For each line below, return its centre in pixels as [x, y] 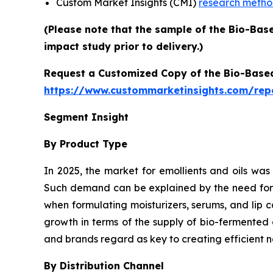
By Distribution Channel [104, 265]
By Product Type [86, 144]
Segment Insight [86, 117]
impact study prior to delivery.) [123, 46]
